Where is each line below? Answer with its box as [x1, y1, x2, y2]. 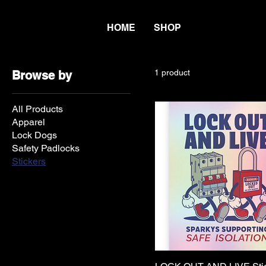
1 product [154, 68, 190, 78]
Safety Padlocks [12, 142, 80, 154]
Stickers [12, 156, 46, 167]
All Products [12, 103, 63, 115]
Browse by [12, 68, 72, 83]
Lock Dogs [12, 129, 57, 141]
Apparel [12, 116, 45, 128]
